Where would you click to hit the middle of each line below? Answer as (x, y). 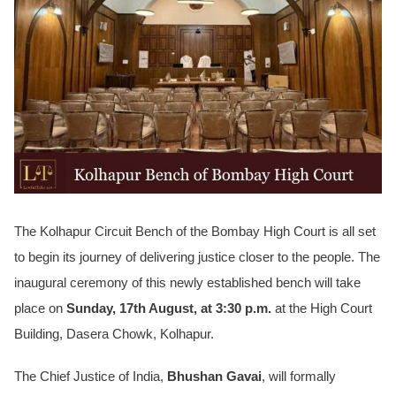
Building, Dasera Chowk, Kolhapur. (114, 334)
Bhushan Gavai (214, 377)
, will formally (299, 377)
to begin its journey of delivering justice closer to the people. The (197, 257)
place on (40, 308)
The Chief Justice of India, (91, 377)
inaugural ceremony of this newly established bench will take (187, 282)
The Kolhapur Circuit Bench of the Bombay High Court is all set (195, 231)
